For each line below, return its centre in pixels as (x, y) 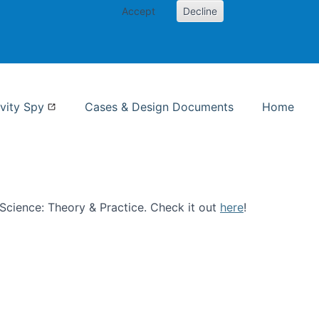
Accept (138, 11)
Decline (200, 11)
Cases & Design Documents (159, 107)
